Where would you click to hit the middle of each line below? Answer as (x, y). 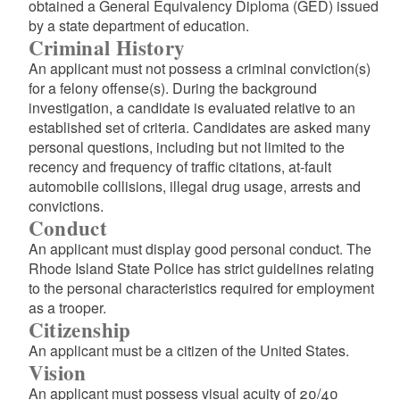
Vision (57, 372)
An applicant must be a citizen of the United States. (188, 350)
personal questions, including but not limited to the (186, 147)
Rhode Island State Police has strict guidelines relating (201, 268)
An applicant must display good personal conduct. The (200, 249)
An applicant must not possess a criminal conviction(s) (199, 68)
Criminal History (107, 47)
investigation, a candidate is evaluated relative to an (192, 108)
